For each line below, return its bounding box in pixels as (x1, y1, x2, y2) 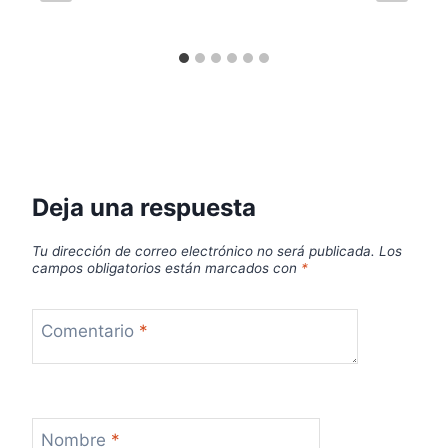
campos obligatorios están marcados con (32, 259, 301, 276)
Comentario (40, 321, 139, 342)
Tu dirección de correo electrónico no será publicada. (32, 242, 375, 259)
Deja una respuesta (32, 192, 256, 222)
